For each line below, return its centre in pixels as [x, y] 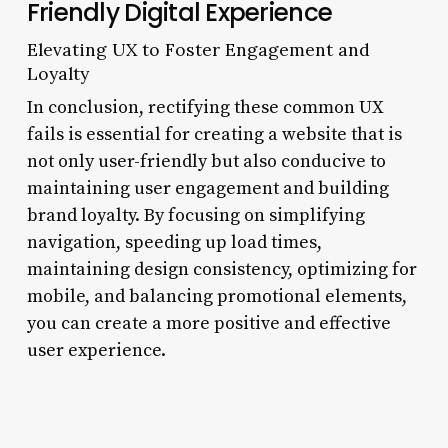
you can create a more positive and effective [208, 323]
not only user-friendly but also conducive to [206, 161]
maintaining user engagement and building [207, 188]
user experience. [96, 350]
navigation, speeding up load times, [174, 242]
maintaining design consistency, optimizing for [221, 269]
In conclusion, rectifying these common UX [205, 107]
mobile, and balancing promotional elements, [216, 296]
